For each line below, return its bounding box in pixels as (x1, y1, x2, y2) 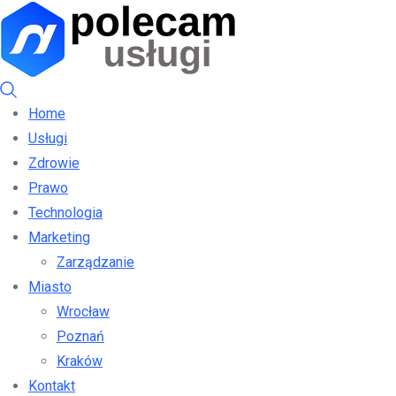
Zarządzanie (57, 254, 134, 270)
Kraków (57, 353, 103, 369)
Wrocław (57, 303, 110, 320)
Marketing (28, 229, 90, 246)
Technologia (28, 204, 103, 221)
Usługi (28, 130, 67, 147)
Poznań (57, 328, 104, 345)
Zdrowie (28, 155, 80, 171)
